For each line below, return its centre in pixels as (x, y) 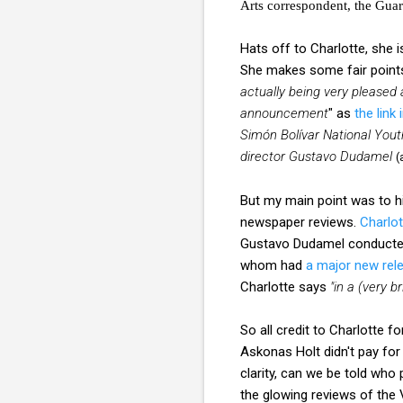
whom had (273, 265)
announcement (284, 113)
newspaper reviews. (300, 222)
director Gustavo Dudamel (316, 156)
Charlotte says (285, 287)
